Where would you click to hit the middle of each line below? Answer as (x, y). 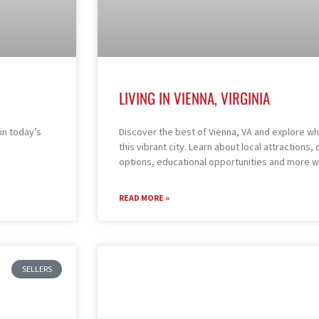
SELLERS (37, 268)
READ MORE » (144, 197)
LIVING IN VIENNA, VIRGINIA (194, 98)
